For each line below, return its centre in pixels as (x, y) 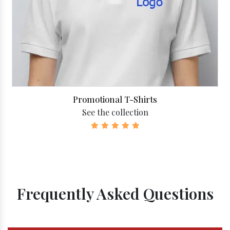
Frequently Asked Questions (115, 194)
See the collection (115, 112)
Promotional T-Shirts (115, 99)
